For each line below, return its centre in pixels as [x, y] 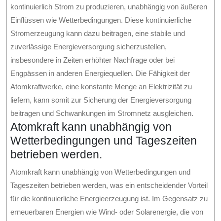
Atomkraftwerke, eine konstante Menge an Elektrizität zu [101, 87]
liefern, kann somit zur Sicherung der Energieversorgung [101, 100]
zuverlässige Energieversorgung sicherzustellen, [89, 47]
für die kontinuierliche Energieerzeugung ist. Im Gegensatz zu [109, 199]
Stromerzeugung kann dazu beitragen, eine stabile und [98, 34]
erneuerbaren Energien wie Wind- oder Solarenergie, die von [107, 212]
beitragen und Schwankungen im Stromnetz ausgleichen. [102, 113]
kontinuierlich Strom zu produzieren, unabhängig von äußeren [109, 7]
